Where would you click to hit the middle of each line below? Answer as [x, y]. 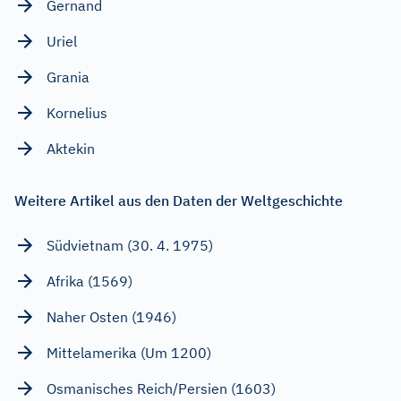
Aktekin [71, 148]
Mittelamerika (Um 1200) [129, 352]
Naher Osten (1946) [111, 316]
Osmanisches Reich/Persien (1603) [161, 388]
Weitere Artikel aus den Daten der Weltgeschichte [179, 200]
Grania [68, 77]
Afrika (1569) [90, 281]
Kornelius [77, 112]
